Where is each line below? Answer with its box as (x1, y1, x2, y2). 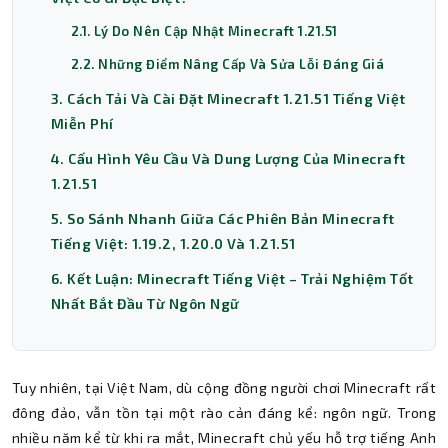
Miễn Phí (51, 115, 114, 132)
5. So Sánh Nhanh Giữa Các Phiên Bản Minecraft (51, 210, 395, 227)
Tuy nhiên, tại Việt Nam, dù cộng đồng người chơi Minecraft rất (12, 379, 436, 396)
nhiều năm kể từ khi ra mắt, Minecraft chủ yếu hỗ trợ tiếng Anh (12, 429, 436, 446)
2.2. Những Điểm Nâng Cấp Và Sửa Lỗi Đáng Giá (71, 56, 385, 72)
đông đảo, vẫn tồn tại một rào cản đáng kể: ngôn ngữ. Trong (12, 404, 436, 421)
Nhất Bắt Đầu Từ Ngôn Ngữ (51, 295, 240, 312)
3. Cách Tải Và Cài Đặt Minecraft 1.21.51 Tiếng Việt (51, 90, 406, 107)
